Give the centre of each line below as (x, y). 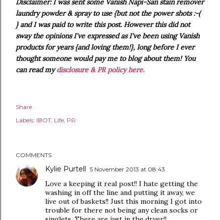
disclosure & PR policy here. (100, 70)
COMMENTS (34, 155)
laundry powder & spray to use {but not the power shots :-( (108, 13)
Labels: (25, 120)
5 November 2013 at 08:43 (127, 169)
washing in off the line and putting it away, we (120, 192)
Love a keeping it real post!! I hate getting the (122, 184)
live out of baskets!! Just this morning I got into (124, 201)
